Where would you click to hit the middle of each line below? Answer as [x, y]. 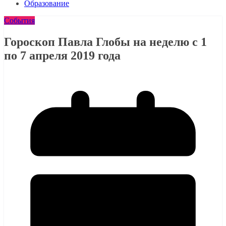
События [19, 20]
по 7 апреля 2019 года [62, 55]
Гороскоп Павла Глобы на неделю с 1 [105, 42]
